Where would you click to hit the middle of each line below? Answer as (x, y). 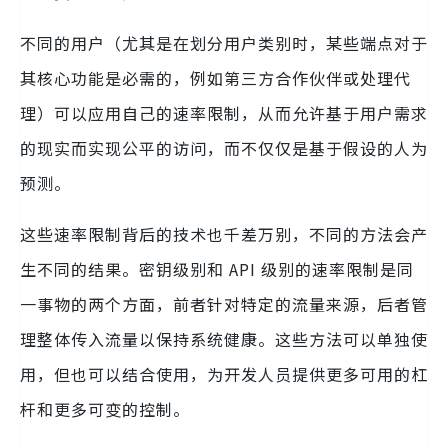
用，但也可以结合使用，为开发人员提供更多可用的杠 (224, 374)
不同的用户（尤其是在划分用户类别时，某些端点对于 (224, 43)
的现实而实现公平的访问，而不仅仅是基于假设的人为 (224, 148)
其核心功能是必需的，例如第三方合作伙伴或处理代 (215, 78)
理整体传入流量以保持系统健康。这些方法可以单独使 (224, 339)
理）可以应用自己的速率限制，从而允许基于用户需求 (224, 113)
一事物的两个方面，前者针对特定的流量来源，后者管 (224, 304)
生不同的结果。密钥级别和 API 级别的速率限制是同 (217, 269)
